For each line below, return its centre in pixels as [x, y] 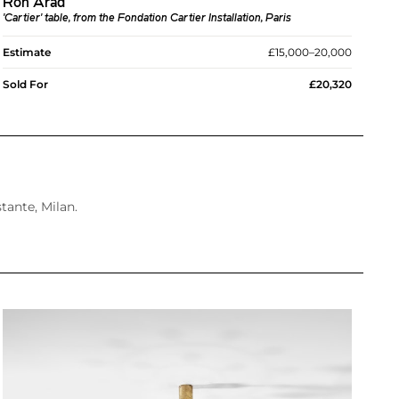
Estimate [26, 53]
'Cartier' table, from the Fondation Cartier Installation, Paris [147, 19]
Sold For [25, 85]
